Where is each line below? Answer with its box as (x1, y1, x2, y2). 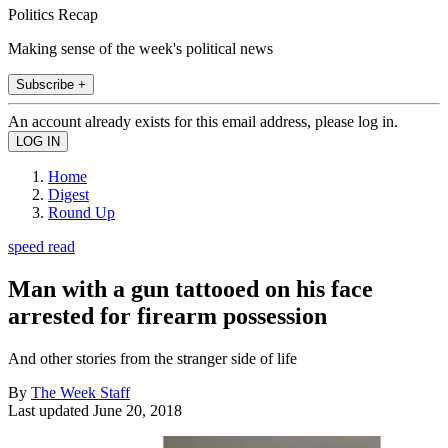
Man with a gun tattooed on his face (8, 275, 373, 302)
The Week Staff (31, 383, 130, 401)
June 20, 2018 (93, 401, 182, 419)
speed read (8, 237, 75, 255)
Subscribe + (16, 76, 86, 92)
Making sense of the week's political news (8, 39, 273, 57)
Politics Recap (8, 5, 98, 23)
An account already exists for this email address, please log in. (8, 112, 398, 130)
